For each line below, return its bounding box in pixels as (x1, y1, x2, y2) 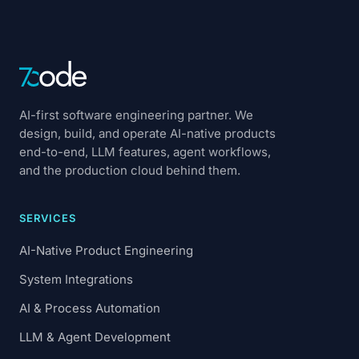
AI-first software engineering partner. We (19, 107, 253, 123)
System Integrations (19, 272, 133, 287)
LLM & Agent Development (19, 329, 171, 345)
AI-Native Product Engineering (19, 243, 193, 258)
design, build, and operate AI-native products (19, 126, 276, 141)
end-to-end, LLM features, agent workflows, (19, 144, 271, 159)
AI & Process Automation (19, 301, 160, 316)
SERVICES (19, 212, 77, 224)
